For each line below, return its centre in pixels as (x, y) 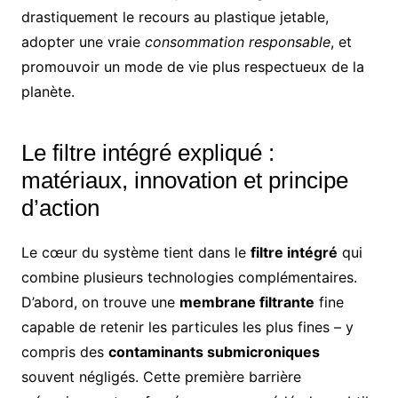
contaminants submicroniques (214, 352)
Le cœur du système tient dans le (135, 253)
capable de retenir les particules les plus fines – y (187, 327)
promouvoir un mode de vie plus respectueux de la (192, 67)
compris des (64, 352)
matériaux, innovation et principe (184, 181)
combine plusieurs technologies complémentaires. (189, 278)
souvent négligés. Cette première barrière (161, 377)
